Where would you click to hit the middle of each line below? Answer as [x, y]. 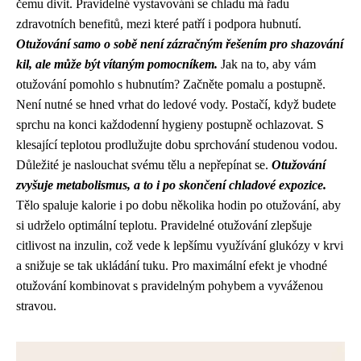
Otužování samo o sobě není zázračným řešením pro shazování [180, 44]
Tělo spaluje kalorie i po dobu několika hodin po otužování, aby [178, 205]
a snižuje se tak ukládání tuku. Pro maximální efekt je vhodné [172, 266]
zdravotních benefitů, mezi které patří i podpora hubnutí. [159, 24]
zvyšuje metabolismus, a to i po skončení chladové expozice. [171, 185]
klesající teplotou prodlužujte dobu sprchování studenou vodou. [177, 145]
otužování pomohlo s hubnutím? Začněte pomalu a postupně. [171, 84]
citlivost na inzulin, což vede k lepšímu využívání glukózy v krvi [180, 245]
